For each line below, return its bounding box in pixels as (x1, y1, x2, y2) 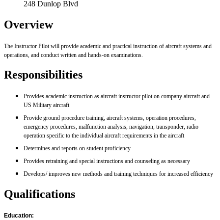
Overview (4, 18, 53, 31)
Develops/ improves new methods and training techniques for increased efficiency (24, 170, 213, 178)
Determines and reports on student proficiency (24, 145, 131, 152)
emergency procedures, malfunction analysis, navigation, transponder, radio (24, 123, 198, 131)
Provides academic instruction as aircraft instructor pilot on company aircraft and (24, 93, 210, 100)
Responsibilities (4, 68, 82, 82)
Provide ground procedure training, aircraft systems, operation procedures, (24, 114, 196, 122)
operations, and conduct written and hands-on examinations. (4, 51, 143, 58)
